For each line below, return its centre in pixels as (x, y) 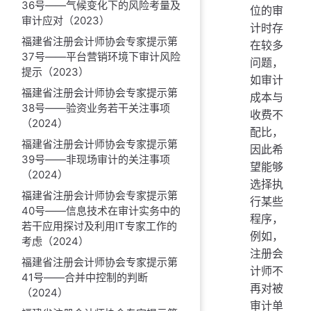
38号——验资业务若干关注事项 (95, 108)
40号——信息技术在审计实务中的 (101, 210)
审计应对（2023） (65, 20)
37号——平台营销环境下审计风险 (101, 56)
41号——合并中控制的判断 (84, 277)
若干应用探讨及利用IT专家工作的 (99, 226)
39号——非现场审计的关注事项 (95, 159)
